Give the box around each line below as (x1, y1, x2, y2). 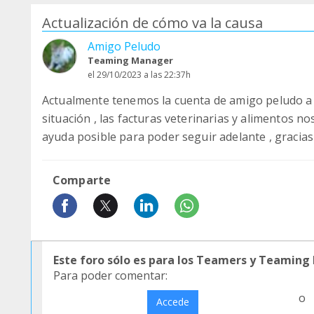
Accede (156, 295, 189, 308)
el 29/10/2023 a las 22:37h (88, 69, 191, 81)
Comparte (53, 172, 111, 188)
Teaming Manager (88, 54, 173, 67)
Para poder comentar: (53, 268, 168, 283)
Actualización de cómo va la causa (42, 13, 263, 32)
